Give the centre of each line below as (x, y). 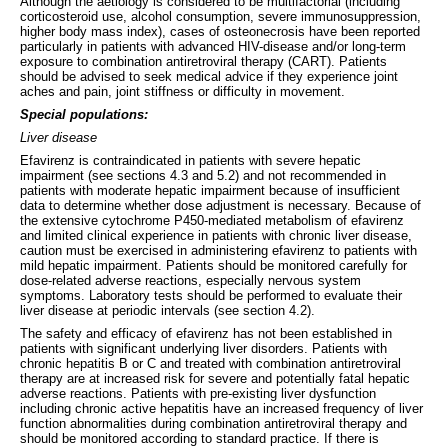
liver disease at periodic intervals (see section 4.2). (167, 310)
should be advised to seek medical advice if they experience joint (209, 76)
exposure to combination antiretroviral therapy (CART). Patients (203, 61)
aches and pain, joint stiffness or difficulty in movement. (182, 91)
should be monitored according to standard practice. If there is (199, 438)
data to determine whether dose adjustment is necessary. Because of (220, 205)
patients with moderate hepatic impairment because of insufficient (210, 190)
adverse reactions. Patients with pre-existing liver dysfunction (198, 393)
